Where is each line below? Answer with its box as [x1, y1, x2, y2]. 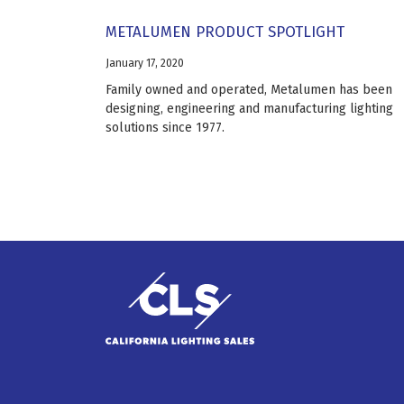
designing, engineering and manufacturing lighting [106, 101, 393, 116]
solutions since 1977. [106, 120, 225, 135]
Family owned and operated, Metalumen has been [106, 82, 392, 97]
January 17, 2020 [106, 57, 184, 69]
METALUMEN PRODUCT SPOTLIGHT [106, 23, 344, 41]
